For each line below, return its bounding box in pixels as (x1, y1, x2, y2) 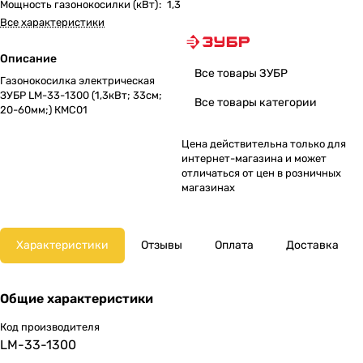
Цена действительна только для (181, 138, 346, 150)
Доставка (286, 238, 339, 252)
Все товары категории (194, 96, 317, 109)
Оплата (215, 238, 254, 252)
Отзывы (141, 238, 182, 252)
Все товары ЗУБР (194, 66, 288, 80)
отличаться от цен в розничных (181, 167, 341, 179)
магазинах (181, 181, 235, 194)
